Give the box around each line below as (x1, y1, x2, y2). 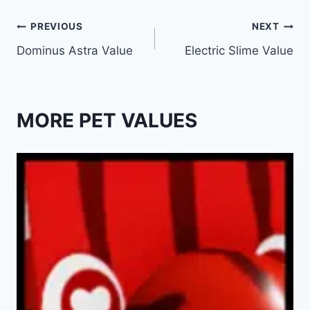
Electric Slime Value (185, 43, 293, 57)
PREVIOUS (30, 21, 83, 33)
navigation (16, 48, 115, 72)
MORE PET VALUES (17, 109, 197, 133)
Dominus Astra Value (17, 43, 133, 57)
